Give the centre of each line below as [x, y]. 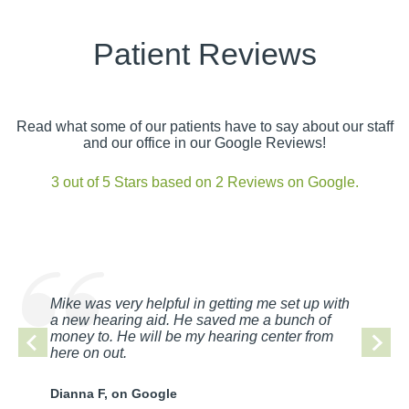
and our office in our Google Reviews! [204, 142]
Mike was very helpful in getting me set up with [200, 303]
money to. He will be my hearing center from [192, 336]
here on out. [89, 352]
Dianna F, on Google [114, 393]
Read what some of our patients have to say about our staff [204, 126]
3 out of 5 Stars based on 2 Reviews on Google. [204, 182]
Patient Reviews [204, 54]
